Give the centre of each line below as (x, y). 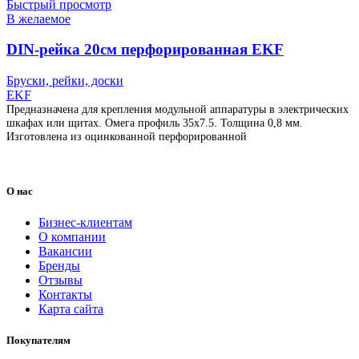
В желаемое (38, 18)
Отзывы (61, 280)
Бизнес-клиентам (85, 223)
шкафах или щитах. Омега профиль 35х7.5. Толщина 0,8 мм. (155, 122)
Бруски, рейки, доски (65, 80)
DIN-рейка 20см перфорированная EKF (145, 50)
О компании (72, 237)
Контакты (65, 295)
